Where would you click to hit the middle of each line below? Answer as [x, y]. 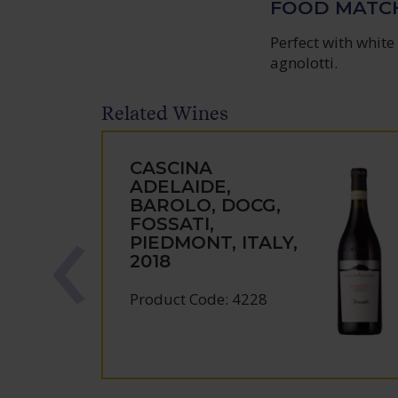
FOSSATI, [172, 224]
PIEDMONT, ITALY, [214, 243]
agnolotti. [304, 63]
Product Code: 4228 [199, 299]
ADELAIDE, [181, 187]
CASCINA [171, 168]
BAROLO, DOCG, [206, 205]
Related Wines [165, 113]
